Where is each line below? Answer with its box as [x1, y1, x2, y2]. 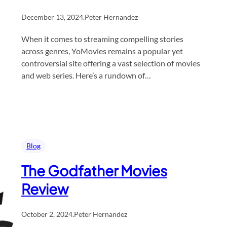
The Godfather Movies [21, 161, 167, 179]
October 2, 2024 [21, 209, 72, 218]
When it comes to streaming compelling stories [21, 33, 183, 44]
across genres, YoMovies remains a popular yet [21, 46, 183, 56]
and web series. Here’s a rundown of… [21, 70, 151, 80]
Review [21, 179, 68, 198]
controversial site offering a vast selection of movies [21, 58, 200, 68]
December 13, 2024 [21, 12, 83, 21]
